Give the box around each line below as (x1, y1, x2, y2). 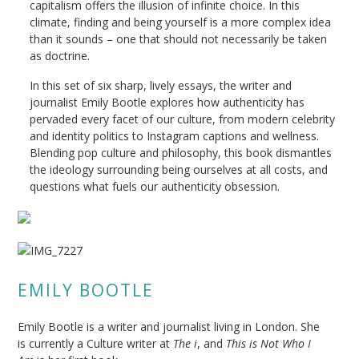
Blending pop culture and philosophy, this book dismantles (30, 145, 333, 160)
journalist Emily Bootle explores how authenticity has (30, 95, 305, 110)
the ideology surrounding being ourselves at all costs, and (30, 162, 329, 177)
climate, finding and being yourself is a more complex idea (30, 14, 332, 30)
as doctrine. (30, 48, 91, 63)
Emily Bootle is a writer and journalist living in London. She (18, 319, 321, 334)
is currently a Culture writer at (18, 336, 174, 351)
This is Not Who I (226, 336, 312, 351)
